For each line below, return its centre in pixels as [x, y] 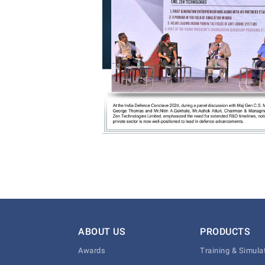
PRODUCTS [225, 231]
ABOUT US [102, 231]
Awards [92, 250]
